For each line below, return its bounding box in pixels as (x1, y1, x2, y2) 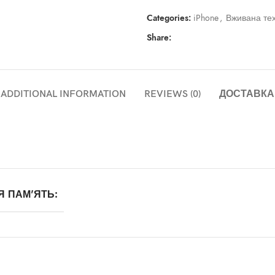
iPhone (193, 12, 219, 24)
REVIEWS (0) (144, 88, 201, 100)
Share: (147, 32, 171, 44)
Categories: (147, 12, 191, 24)
